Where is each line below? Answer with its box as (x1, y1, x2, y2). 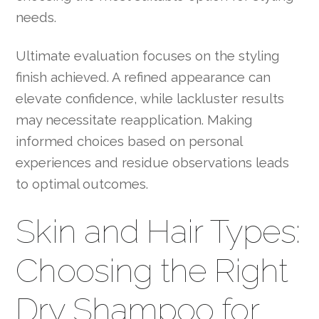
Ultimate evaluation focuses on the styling (16, 48, 280, 64)
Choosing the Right (16, 251, 288, 290)
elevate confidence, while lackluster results (16, 90, 285, 107)
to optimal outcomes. (16, 176, 149, 192)
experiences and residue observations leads (16, 155, 290, 171)
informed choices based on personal (16, 133, 243, 150)
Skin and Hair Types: (16, 211, 300, 251)
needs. (16, 9, 57, 26)
